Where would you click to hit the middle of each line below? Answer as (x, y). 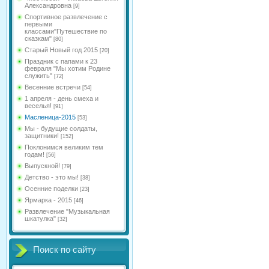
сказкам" (38, 38)
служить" (38, 76)
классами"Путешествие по (66, 31)
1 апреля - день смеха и (62, 98)
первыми (38, 24)
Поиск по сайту (65, 250)
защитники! (42, 136)
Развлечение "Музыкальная (67, 211)
